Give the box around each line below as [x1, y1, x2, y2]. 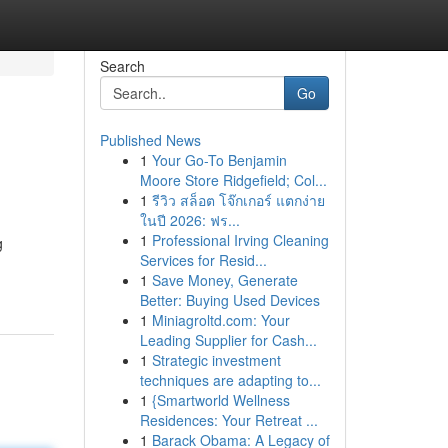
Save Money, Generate [151, 270, 298, 290]
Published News [99, 130, 201, 150]
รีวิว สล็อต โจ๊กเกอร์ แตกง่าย [151, 190, 325, 210]
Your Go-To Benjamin [151, 150, 287, 170]
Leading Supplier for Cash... [139, 330, 317, 350]
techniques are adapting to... [139, 370, 321, 390]
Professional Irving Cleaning [151, 230, 329, 250]
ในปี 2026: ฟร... [139, 210, 240, 230]
